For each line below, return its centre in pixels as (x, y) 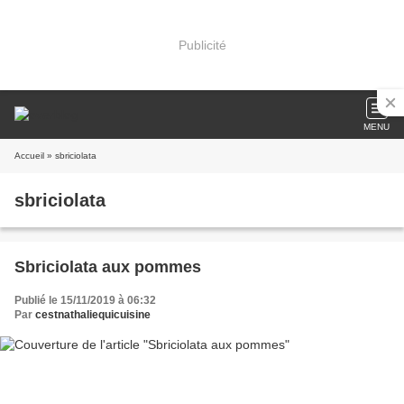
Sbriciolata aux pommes (108, 267)
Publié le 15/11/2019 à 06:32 (85, 300)
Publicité (202, 45)
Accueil (29, 156)
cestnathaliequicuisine (93, 315)
